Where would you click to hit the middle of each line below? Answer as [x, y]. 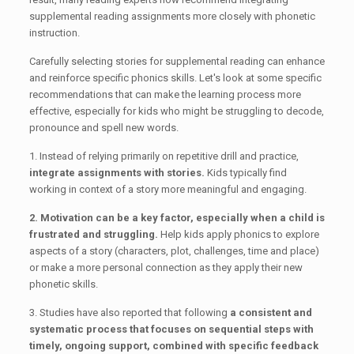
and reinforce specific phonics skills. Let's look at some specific [175, 78]
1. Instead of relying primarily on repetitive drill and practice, [164, 156]
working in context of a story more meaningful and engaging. [168, 190]
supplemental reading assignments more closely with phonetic [172, 17]
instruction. [54, 33]
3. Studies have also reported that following [129, 313]
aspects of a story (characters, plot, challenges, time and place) [174, 251]
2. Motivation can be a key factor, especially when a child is [177, 218]
